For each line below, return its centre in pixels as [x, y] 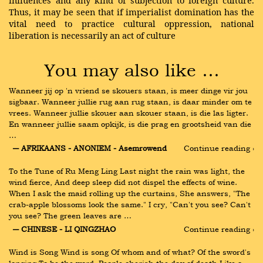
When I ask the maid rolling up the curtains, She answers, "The [129, 193]
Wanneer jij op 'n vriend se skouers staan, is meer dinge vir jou [128, 90]
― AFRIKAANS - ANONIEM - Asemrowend [90, 148]
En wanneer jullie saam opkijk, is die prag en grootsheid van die [130, 124]
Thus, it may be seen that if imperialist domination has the [131, 12]
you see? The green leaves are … [70, 216]
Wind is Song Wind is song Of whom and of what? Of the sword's [130, 252]
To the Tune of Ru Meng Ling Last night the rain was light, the [127, 171]
